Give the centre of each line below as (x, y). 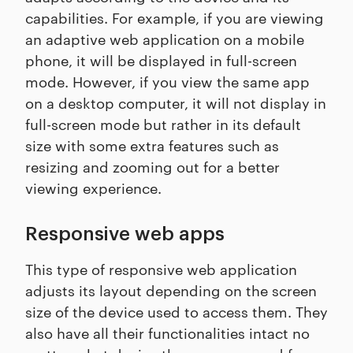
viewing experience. (93, 188)
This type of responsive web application (161, 269)
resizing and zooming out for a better (152, 166)
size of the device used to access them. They (176, 311)
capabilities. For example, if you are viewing (175, 17)
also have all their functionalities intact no (167, 333)
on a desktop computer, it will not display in (176, 102)
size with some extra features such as (152, 145)
